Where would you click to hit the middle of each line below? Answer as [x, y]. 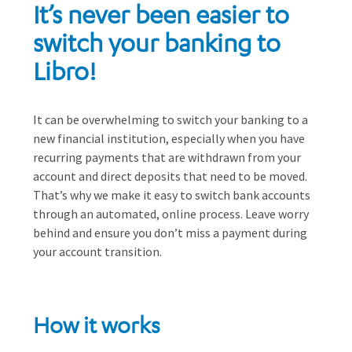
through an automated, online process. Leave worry [171, 213]
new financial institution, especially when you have [169, 138]
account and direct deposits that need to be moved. [170, 176]
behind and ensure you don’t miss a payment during [170, 232]
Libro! [65, 70]
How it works [97, 324]
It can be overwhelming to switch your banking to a [170, 119]
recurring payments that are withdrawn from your [167, 157]
